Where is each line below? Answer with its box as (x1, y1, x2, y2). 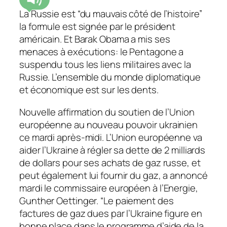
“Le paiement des (100, 194, 174, 207)
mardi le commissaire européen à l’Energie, (19, 181, 198, 195)
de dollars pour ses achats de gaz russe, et (19, 156, 201, 169)
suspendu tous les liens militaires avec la (19, 58, 191, 71)
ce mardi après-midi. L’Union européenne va (19, 130, 202, 144)
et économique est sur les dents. (19, 83, 159, 97)
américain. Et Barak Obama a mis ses (19, 32, 170, 46)
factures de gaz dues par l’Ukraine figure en (19, 206, 202, 220)
